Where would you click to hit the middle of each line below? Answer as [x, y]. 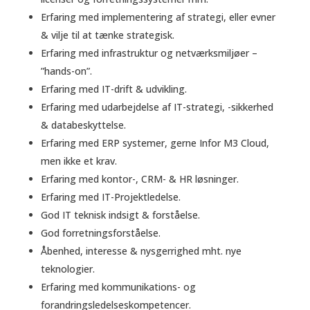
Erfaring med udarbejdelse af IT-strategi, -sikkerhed [157, 107]
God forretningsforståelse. [100, 233]
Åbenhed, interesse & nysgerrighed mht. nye [141, 251]
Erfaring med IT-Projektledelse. [110, 197]
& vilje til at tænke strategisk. [107, 35]
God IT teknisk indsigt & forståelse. [120, 215]
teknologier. [67, 269]
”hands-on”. [66, 71]
